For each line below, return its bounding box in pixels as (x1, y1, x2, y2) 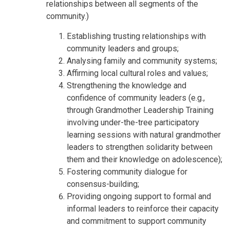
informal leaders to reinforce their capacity (67, 204, 219, 214)
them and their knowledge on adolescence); (67, 155, 222, 165)
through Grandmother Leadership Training (67, 105, 214, 116)
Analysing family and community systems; (67, 56, 217, 66)
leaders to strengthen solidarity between (67, 142, 213, 152)
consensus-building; (67, 179, 139, 189)
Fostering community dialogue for (67, 167, 187, 177)
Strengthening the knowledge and (67, 81, 186, 91)
